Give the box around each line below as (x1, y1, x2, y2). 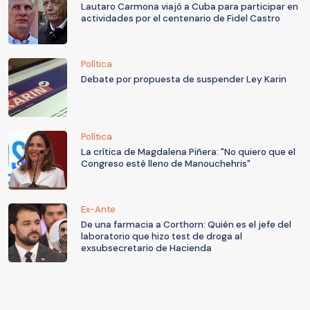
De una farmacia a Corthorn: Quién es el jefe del (81, 218, 291, 230)
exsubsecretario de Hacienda (81, 241, 212, 254)
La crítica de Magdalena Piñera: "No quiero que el (81, 145, 295, 158)
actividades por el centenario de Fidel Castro (81, 12, 280, 24)
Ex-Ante (81, 203, 116, 215)
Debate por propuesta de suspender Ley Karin (81, 73, 286, 85)
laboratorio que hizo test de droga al (81, 230, 242, 242)
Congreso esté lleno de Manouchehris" (81, 157, 250, 170)
